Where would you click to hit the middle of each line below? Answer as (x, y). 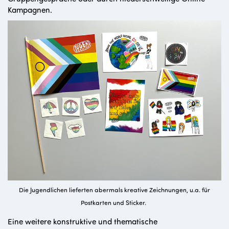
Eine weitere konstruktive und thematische (83, 221)
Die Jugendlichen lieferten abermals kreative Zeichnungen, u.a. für (114, 190)
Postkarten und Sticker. (113, 202)
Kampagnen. (30, 10)
